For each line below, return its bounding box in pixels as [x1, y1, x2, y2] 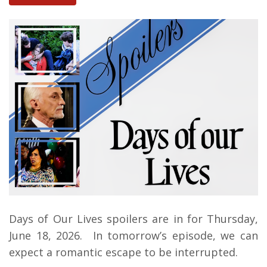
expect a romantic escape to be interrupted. [9, 245, 241, 260]
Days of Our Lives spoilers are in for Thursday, [9, 212, 258, 226]
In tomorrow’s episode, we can [92, 228, 258, 243]
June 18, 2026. [9, 228, 93, 243]
